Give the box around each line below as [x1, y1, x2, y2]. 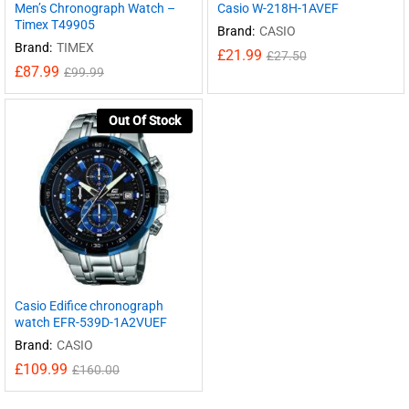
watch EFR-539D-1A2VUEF [15, 314, 167, 330]
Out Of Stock [108, 113, 181, 128]
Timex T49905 [15, 17, 95, 32]
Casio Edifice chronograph [15, 298, 163, 313]
